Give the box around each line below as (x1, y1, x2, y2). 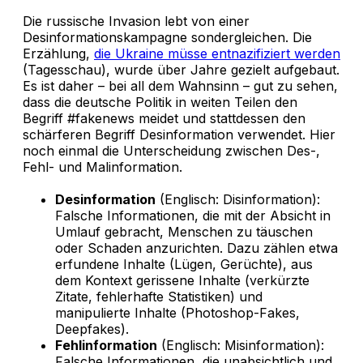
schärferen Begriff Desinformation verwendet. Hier (23, 126, 335, 143)
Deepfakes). (55, 321, 129, 338)
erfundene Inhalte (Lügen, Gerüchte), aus (55, 256, 313, 273)
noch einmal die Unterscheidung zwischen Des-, (23, 143, 320, 160)
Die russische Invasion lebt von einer (23, 13, 250, 30)
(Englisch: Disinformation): (156, 191, 320, 208)
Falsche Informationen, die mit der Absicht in (55, 207, 331, 224)
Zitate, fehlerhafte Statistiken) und (55, 288, 263, 305)
